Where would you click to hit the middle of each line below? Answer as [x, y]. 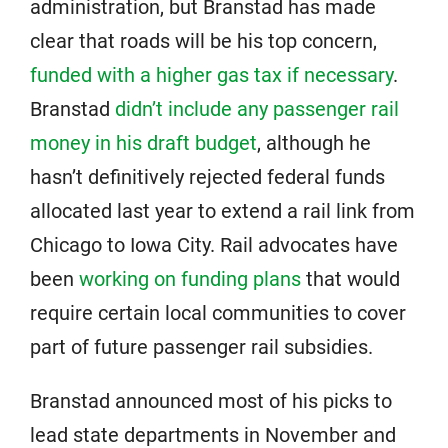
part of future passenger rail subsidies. [201, 347]
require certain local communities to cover [218, 313]
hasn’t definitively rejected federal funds [207, 177]
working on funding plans [190, 279]
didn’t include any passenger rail [257, 109]
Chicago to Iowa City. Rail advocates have [214, 245]
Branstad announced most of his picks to [211, 401]
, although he [314, 143]
